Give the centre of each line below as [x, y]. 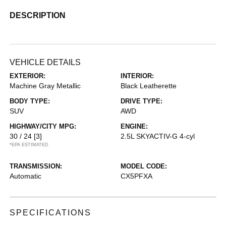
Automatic [26, 176]
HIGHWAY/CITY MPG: [43, 126]
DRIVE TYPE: [142, 101]
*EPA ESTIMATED [29, 145]
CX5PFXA [136, 176]
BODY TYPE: [30, 101]
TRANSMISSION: [36, 166]
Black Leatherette [149, 86]
